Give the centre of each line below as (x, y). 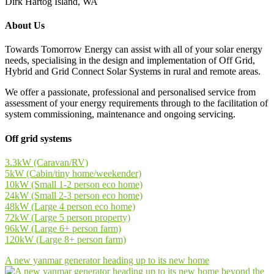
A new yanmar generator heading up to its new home (107, 260)
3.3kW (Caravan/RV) (46, 162)
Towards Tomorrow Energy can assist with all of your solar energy (134, 50)
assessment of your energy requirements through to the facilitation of (136, 103)
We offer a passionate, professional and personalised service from (130, 92)
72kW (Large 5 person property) (68, 217)
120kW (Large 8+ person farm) (65, 239)
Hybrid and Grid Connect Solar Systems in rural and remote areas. (133, 72)
